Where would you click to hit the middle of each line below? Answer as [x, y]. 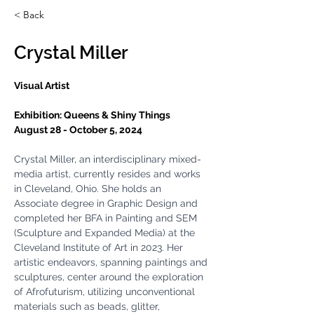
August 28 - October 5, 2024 [79, 130]
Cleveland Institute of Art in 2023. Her [100, 247]
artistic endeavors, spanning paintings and [112, 262]
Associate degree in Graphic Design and [107, 203]
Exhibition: [39, 115]
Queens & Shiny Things [117, 115]
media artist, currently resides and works [109, 174]
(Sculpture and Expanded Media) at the [106, 233]
